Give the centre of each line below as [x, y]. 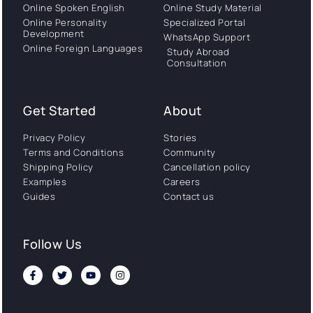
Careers [182, 182]
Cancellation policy [207, 167]
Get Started [60, 111]
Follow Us [53, 244]
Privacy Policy [54, 138]
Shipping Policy [58, 167]
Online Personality [65, 23]
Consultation [197, 63]
